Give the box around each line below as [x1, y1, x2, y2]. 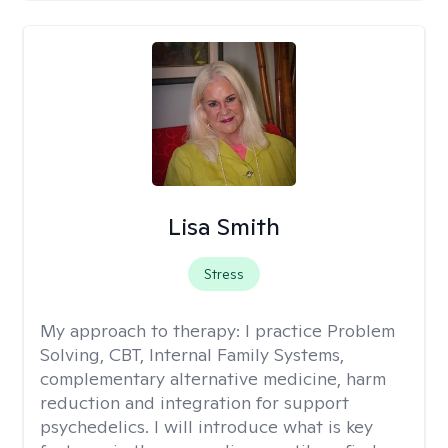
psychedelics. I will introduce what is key [40, 415, 373, 438]
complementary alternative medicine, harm [40, 367, 386, 390]
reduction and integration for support [40, 391, 349, 414]
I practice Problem [245, 319, 395, 342]
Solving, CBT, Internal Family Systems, [40, 343, 344, 366]
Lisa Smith [167, 211, 280, 242]
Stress [203, 265, 244, 283]
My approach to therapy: [40, 319, 245, 342]
